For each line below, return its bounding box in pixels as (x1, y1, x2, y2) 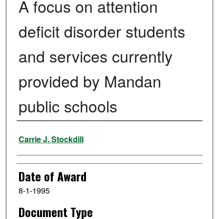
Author (16, 125, 45, 143)
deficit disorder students (18, 20, 185, 43)
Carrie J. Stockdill (18, 133, 84, 145)
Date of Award (18, 167, 87, 185)
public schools (18, 94, 117, 117)
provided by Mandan (18, 69, 161, 92)
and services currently (18, 44, 173, 67)
